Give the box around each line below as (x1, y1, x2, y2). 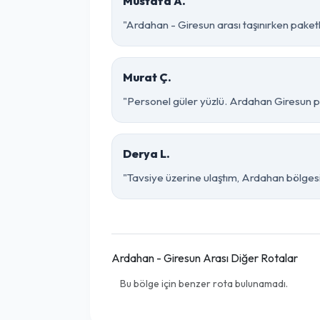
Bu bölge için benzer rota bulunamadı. (120, 277, 288, 290)
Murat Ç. (123, 70, 171, 84)
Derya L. (123, 146, 170, 161)
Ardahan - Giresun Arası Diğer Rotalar (111, 251, 298, 265)
